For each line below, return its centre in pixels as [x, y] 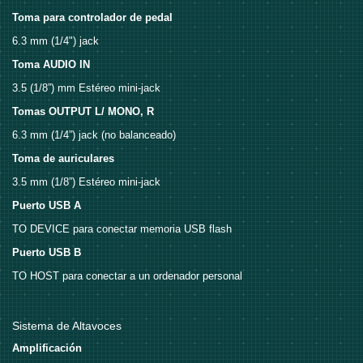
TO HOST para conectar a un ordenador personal [127, 276]
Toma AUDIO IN [51, 65]
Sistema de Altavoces [67, 326]
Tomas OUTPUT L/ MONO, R [83, 112]
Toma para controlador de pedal [92, 18]
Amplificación [47, 348]
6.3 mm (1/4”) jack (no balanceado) [94, 135]
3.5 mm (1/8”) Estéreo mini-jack [86, 182]
